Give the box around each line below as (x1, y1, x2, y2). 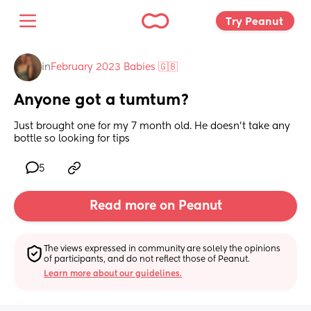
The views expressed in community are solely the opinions (44, 244, 281, 253)
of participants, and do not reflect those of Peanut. (44, 255, 251, 264)
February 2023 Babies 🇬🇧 (51, 62, 178, 72)
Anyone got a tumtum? (14, 93, 190, 109)
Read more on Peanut (89, 200, 222, 213)
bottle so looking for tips (14, 134, 130, 144)
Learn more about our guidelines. (44, 269, 183, 278)
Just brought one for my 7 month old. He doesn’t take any (14, 121, 290, 132)
